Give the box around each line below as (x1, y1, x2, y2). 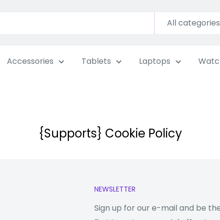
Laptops (139, 55, 170, 67)
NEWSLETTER (94, 184, 136, 194)
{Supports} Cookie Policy (38, 125, 182, 141)
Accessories (7, 55, 54, 67)
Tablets (82, 55, 111, 67)
